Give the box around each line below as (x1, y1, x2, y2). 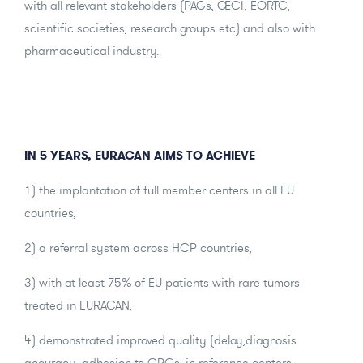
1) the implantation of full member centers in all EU (24, 181, 294, 198)
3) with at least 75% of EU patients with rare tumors (24, 274, 300, 290)
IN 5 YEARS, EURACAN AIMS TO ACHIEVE (24, 147, 255, 163)
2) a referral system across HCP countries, (24, 239, 252, 255)
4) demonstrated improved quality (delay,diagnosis (24, 331, 297, 348)
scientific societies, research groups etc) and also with (24, 19, 315, 36)
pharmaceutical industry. (24, 42, 159, 58)
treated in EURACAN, (24, 297, 132, 313)
